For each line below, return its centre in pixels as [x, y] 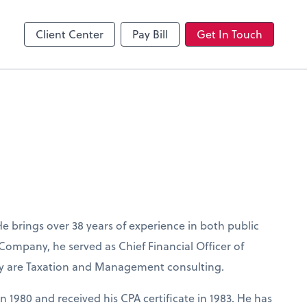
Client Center [70, 34]
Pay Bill [150, 34]
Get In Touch [230, 34]
